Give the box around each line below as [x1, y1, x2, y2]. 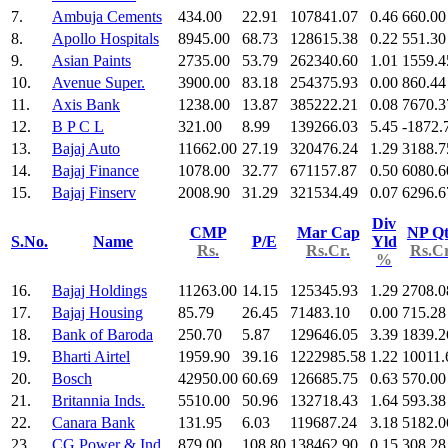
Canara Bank [52, 413, 135, 431]
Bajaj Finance [52, 161, 139, 179]
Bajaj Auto [52, 139, 120, 157]
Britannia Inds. [52, 391, 145, 409]
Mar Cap [296, 223, 360, 241]
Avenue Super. [52, 73, 145, 91]
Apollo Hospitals [52, 29, 159, 47]
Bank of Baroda [52, 325, 153, 343]
